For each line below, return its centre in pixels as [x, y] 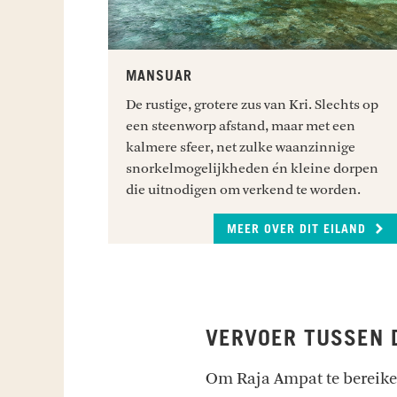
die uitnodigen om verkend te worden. [244, 189]
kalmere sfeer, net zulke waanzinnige [241, 147]
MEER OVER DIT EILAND [298, 229]
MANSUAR [160, 76]
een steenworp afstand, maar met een [241, 125]
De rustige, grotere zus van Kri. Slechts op [253, 104]
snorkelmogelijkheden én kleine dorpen [253, 168]
